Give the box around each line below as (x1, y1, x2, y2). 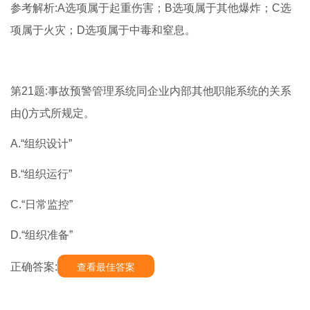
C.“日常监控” (10, 199, 73, 211)
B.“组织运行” (10, 168, 72, 181)
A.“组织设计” (10, 138, 72, 150)
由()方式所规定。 (10, 107, 95, 120)
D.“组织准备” (10, 229, 73, 241)
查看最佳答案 (77, 262, 135, 273)
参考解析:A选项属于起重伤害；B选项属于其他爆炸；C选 (10, 2, 291, 15)
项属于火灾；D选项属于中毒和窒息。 (10, 24, 196, 37)
